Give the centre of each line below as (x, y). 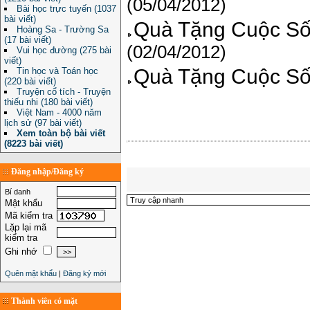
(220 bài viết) (30, 81)
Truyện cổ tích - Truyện (64, 92)
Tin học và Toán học (57, 71)
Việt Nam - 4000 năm (59, 112)
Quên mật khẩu (31, 273)
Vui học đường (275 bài (64, 50)
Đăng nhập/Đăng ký (47, 172)
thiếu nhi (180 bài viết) (48, 102)
